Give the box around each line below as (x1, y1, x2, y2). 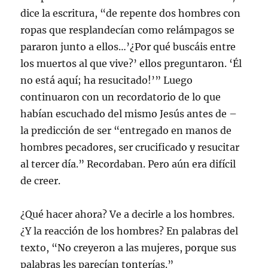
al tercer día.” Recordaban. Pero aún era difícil (20, 157, 236, 170)
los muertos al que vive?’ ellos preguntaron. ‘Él (20, 57, 242, 69)
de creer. (20, 174, 61, 187)
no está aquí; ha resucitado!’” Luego (20, 74, 193, 86)
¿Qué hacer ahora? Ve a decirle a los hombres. (20, 208, 235, 220)
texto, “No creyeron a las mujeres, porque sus (20, 241, 237, 254)
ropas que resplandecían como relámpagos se (20, 23, 235, 36)
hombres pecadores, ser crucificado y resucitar (20, 141, 240, 153)
